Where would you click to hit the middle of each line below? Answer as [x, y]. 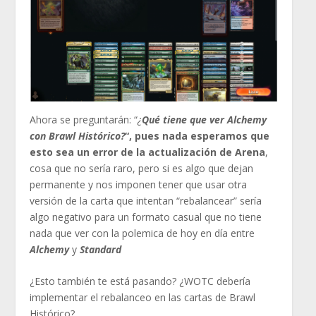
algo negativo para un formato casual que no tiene [146, 217]
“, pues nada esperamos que [197, 135]
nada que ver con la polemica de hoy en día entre [142, 233]
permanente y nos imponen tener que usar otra [139, 184]
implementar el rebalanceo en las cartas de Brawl [143, 298]
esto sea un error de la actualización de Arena [148, 152]
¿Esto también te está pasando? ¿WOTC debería [140, 281]
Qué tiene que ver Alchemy [205, 119]
